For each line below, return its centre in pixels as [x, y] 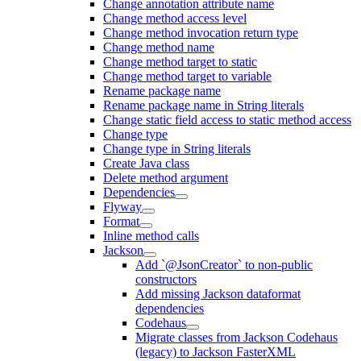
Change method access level [175, 18]
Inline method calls [151, 236]
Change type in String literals [177, 149]
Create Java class [146, 163]
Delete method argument [166, 178]
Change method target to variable [187, 76]
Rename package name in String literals [203, 105]
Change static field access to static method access [227, 120]
